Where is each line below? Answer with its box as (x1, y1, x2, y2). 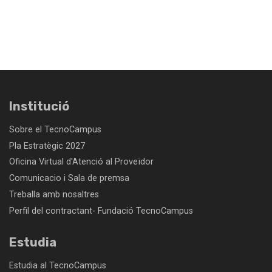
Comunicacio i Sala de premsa (9, 173, 129, 184)
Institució (9, 98, 69, 114)
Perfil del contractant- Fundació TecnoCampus (9, 205, 193, 216)
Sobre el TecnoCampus (9, 124, 101, 135)
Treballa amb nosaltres (9, 189, 99, 200)
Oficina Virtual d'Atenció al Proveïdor (9, 157, 154, 168)
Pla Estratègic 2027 (9, 140, 85, 151)
